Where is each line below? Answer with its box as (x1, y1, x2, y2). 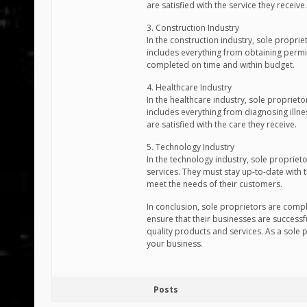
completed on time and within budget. (147, 59, 295, 71)
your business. (147, 238, 203, 249)
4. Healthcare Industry (147, 82, 232, 93)
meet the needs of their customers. (147, 178, 282, 190)
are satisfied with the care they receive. (147, 119, 297, 130)
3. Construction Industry (147, 22, 239, 34)
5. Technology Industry (147, 141, 234, 153)
